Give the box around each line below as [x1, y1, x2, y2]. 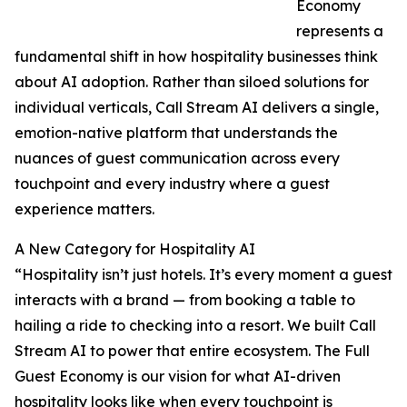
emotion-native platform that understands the [15, 124, 338, 143]
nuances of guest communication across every [15, 149, 340, 168]
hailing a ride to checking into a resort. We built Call [15, 316, 376, 335]
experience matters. [15, 200, 154, 219]
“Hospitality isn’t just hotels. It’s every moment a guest [15, 265, 392, 284]
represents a [296, 22, 383, 41]
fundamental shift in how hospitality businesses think [15, 47, 378, 66]
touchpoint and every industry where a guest [15, 174, 330, 194]
